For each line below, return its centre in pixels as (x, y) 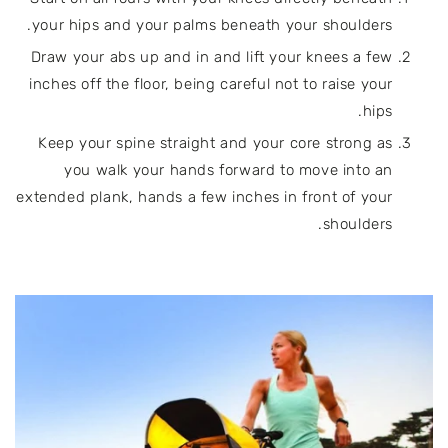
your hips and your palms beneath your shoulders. (212, 25)
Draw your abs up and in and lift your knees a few (211, 57)
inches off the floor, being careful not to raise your (211, 84)
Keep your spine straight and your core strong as (215, 143)
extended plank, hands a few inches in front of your (204, 197)
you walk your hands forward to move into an (228, 170)
